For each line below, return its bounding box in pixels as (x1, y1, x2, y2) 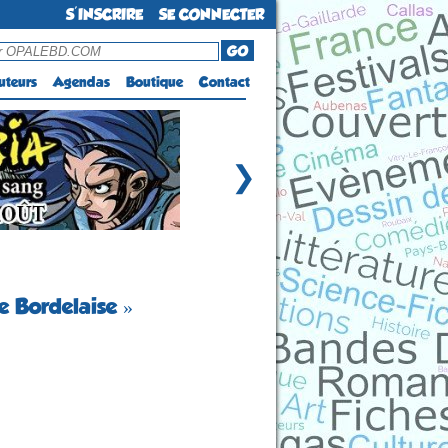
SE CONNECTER (159, 6, 264, 23)
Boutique (126, 74, 183, 90)
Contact (199, 74, 250, 90)
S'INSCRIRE (66, 6, 143, 23)
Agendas (53, 74, 110, 90)
